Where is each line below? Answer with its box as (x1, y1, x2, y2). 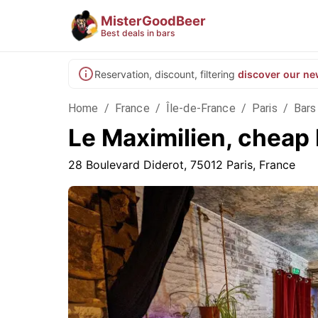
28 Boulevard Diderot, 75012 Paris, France (68, 158, 295, 172)
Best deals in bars (101, 27, 175, 38)
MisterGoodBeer (101, 12, 206, 28)
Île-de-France (165, 102, 236, 115)
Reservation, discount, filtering (94, 67, 235, 80)
